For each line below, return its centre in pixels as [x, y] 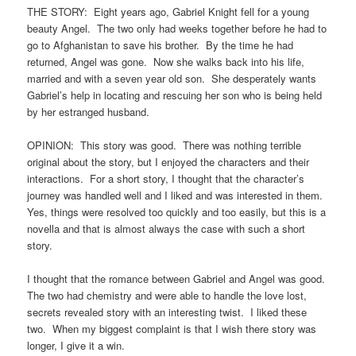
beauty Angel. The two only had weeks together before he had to [177, 28]
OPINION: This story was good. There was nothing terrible [164, 145]
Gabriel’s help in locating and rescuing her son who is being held [175, 95]
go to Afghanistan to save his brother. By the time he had [161, 44]
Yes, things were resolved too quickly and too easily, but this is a [177, 212]
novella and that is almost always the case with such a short [166, 229]
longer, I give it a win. [76, 346]
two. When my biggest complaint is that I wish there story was [172, 329]
